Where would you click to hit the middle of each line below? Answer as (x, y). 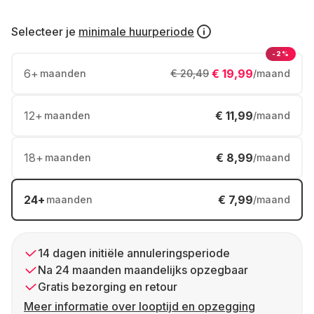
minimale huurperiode (136, 32)
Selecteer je (43, 32)
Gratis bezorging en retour (108, 287)
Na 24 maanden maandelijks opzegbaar (143, 270)
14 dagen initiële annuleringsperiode (134, 253)
